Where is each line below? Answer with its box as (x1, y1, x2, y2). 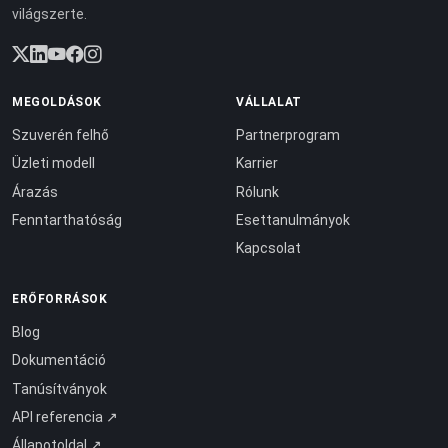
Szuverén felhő (12, 126, 109, 143)
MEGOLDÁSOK (12, 94, 102, 109)
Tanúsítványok (12, 380, 107, 397)
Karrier (236, 155, 278, 172)
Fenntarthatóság (12, 212, 122, 229)
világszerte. (12, 5, 87, 22)
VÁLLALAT (236, 94, 302, 109)
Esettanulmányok (236, 212, 350, 229)
